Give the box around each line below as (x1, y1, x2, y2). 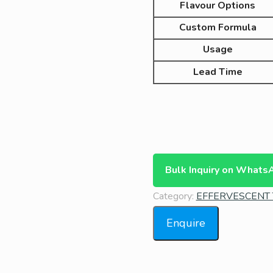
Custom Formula (179, 20, 257, 34)
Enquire (166, 215, 205, 230)
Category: (152, 189, 196, 203)
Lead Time (193, 65, 243, 79)
